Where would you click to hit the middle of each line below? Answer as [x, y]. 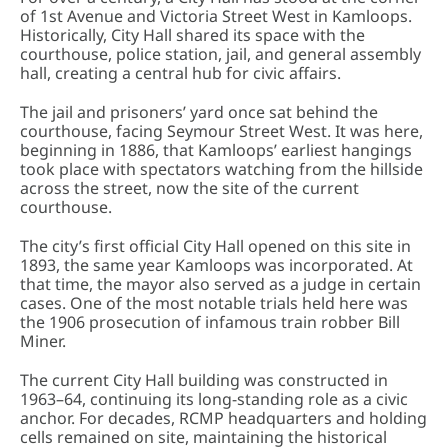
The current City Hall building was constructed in [204, 380]
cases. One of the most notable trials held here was [214, 303]
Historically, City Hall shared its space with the [192, 35]
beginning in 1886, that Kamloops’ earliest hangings [216, 150]
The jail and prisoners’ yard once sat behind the [199, 112]
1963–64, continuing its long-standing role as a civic [214, 399]
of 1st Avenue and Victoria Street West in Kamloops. [216, 16]
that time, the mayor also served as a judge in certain [220, 284]
